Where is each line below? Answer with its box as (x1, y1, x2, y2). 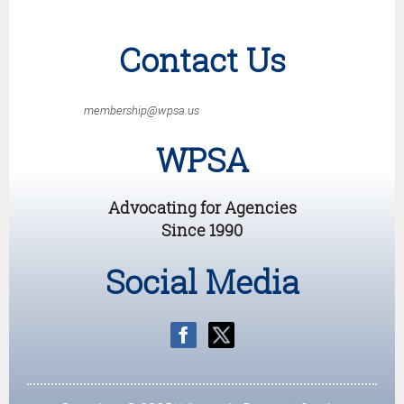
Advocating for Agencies (107, 197, 297, 219)
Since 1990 (161, 219, 243, 242)
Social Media (105, 260, 299, 305)
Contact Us (118, 38, 286, 83)
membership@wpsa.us (84, 104, 199, 118)
